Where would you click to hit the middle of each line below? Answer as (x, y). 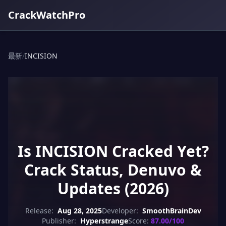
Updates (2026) (113, 188)
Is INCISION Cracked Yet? (113, 151)
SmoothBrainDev (172, 211)
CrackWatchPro (47, 15)
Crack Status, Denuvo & (113, 170)
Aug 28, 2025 (79, 211)
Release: (39, 211)
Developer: (120, 211)
